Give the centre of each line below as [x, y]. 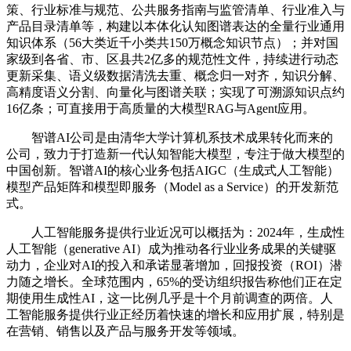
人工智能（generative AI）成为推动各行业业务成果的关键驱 [171, 249]
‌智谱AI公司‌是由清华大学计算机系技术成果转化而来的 [170, 138]
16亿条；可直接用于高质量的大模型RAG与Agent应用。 [161, 109]
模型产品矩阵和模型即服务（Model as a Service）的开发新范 [172, 187]
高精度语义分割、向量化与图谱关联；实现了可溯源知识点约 [175, 92]
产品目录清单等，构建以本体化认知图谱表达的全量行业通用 [175, 27]
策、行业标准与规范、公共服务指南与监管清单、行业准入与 [175, 10]
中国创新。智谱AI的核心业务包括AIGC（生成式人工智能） [173, 171]
